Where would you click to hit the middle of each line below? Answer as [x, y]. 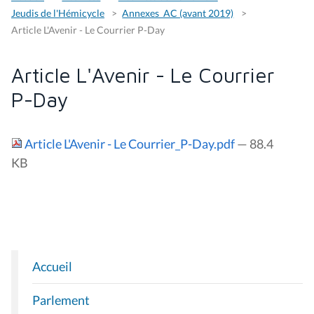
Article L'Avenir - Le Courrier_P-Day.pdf [130, 144]
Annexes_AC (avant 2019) [178, 13]
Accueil [52, 267]
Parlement [61, 300]
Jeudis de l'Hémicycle [58, 13]
